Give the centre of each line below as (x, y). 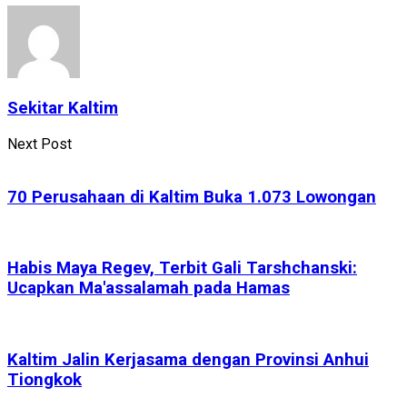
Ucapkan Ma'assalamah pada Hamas (149, 288)
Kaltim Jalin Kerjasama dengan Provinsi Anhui (188, 359)
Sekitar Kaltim (63, 109)
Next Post (40, 144)
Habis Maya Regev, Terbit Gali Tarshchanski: (182, 268)
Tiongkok (45, 379)
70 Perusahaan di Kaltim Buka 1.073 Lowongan (192, 197)
